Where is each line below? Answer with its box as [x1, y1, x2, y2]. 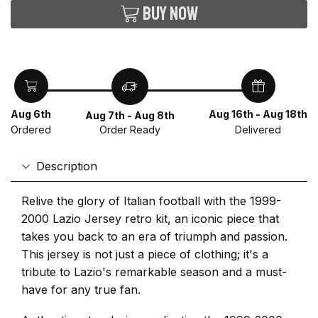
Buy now [142, 2, 198, 26]
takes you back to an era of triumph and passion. [21, 229, 287, 244]
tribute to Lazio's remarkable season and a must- [21, 265, 287, 280]
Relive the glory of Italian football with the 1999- [21, 194, 281, 209]
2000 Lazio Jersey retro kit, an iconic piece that [21, 212, 279, 226]
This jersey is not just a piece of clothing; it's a [21, 247, 268, 262]
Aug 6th [11, 108, 51, 121]
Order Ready [99, 124, 160, 136]
